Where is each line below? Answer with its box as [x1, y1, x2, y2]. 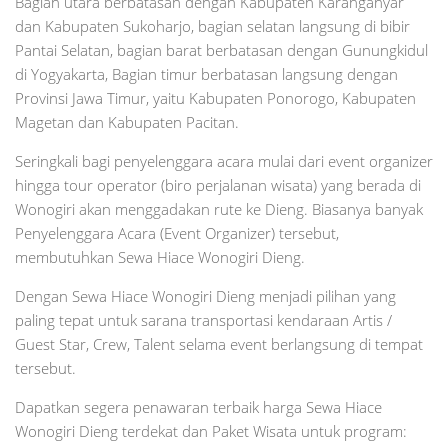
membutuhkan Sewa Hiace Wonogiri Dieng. [15, 247, 305, 268]
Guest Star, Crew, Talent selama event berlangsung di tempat [15, 334, 423, 355]
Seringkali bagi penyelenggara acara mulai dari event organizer [15, 151, 433, 172]
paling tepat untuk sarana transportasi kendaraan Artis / [15, 310, 392, 331]
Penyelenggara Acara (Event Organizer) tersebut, [15, 223, 339, 244]
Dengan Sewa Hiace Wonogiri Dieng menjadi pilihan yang [15, 286, 396, 307]
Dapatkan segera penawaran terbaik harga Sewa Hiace [15, 397, 382, 418]
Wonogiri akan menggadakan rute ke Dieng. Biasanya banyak [15, 199, 423, 220]
